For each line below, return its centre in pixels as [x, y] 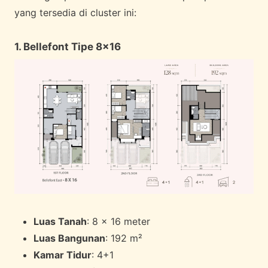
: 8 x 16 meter [118, 221]
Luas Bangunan [69, 238]
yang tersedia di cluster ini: [75, 13]
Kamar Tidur [63, 255]
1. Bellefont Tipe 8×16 [68, 47]
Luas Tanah [60, 221]
